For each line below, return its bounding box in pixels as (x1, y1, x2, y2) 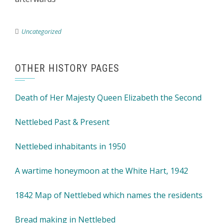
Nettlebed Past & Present (15, 116, 110, 127)
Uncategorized (21, 27, 62, 36)
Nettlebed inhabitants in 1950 (15, 141, 126, 152)
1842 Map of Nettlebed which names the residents (15, 190, 203, 201)
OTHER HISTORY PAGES (15, 62, 119, 74)
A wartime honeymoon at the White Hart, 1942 (15, 165, 188, 176)
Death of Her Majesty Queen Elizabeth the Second (15, 92, 202, 103)
